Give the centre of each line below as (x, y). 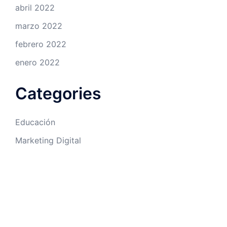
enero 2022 (37, 62)
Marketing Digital (48, 140)
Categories (58, 93)
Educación (35, 122)
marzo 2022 (39, 26)
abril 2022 (35, 7)
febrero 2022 (41, 44)
